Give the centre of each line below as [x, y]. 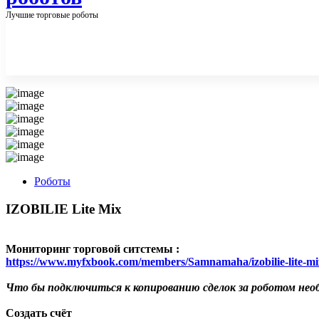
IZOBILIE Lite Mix [64, 209]
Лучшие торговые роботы [52, 15]
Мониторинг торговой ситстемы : [93, 249]
